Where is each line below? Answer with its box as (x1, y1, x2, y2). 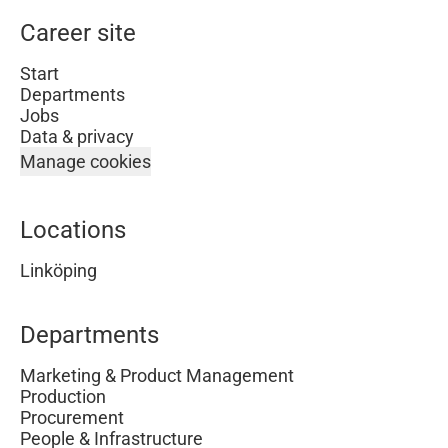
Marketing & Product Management (20, 365, 294, 386)
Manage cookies (20, 151, 151, 172)
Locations (20, 216, 126, 244)
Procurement (20, 407, 124, 428)
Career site (20, 19, 136, 47)
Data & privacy (20, 126, 134, 147)
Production (20, 386, 106, 407)
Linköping (20, 260, 97, 281)
